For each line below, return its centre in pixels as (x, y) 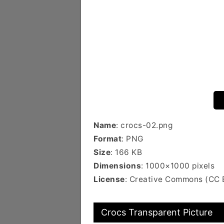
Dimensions (117, 166)
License (109, 179)
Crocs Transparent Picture (157, 212)
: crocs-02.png (144, 125)
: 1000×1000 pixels (178, 166)
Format (107, 139)
